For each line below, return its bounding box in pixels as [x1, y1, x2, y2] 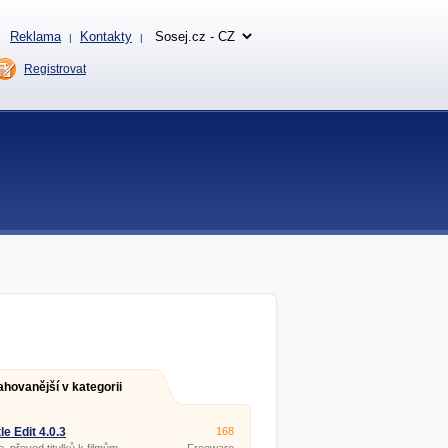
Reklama [10, 29, 61, 44]
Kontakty [80, 29, 132, 44]
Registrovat [24, 62, 86, 76]
